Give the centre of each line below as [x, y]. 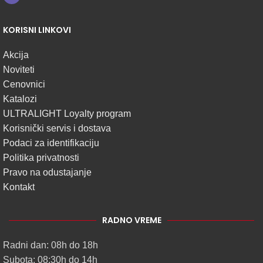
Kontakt [19, 187]
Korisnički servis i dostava [57, 129]
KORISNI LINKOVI [37, 30]
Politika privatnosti [41, 158]
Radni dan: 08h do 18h [50, 245]
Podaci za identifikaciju [51, 143]
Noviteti [19, 70]
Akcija [16, 55]
